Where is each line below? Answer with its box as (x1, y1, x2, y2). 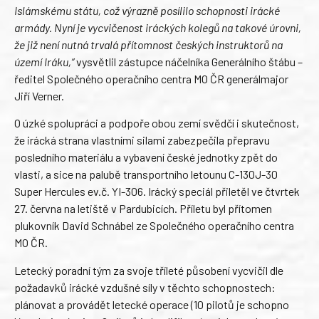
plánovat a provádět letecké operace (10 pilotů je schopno (14, 297, 289, 311)
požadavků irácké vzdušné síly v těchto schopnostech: (14, 280, 276, 294)
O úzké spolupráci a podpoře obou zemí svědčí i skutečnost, (14, 116, 299, 130)
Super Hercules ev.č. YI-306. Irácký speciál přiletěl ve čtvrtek (14, 184, 300, 199)
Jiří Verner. (14, 88, 64, 103)
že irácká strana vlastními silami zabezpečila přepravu (14, 133, 270, 147)
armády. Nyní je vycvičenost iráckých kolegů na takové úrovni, (14, 20, 301, 34)
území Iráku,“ (14, 54, 74, 68)
